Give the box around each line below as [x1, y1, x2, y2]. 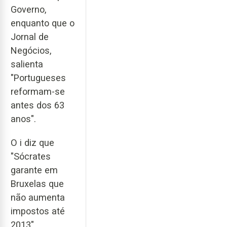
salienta [11, 58, 43, 69]
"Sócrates [11, 150, 51, 162]
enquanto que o [11, 17, 74, 28]
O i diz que [11, 137, 54, 148]
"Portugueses [11, 72, 66, 83]
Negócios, [11, 45, 51, 56]
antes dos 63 [11, 99, 64, 110]
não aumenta [11, 192, 65, 203]
